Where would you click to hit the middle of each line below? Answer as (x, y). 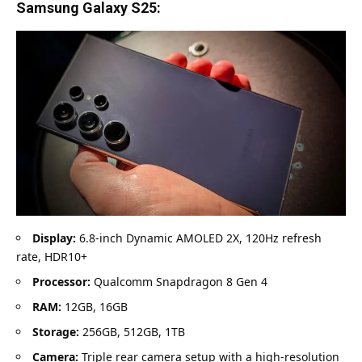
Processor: (61, 282)
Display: (54, 238)
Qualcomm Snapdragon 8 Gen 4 (179, 282)
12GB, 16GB (95, 307)
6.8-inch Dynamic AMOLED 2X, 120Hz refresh (199, 238)
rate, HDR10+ (52, 257)
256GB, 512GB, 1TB (132, 332)
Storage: (56, 332)
